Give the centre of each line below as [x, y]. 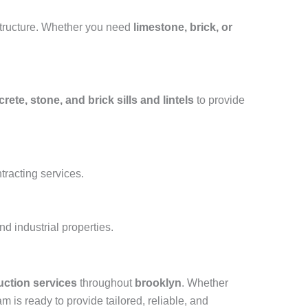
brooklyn [158, 283]
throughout [106, 283]
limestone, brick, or [183, 27]
